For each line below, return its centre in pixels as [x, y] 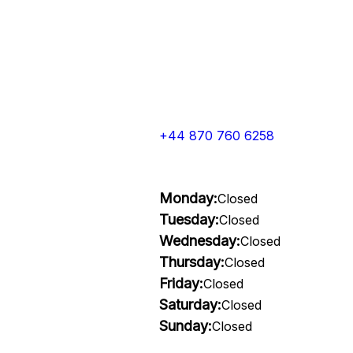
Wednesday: [199, 241]
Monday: [188, 198]
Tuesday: [189, 219]
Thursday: [191, 262]
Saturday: [190, 305]
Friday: [181, 283]
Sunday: [185, 326]
